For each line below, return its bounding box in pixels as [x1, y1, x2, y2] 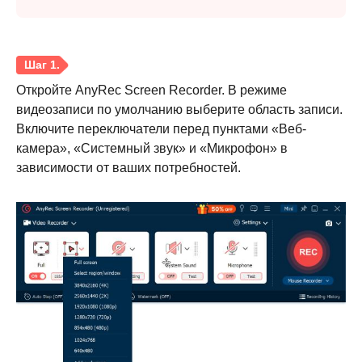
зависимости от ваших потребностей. [16, 161, 241, 175]
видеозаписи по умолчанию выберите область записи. [16, 103, 343, 117]
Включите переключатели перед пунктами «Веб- [16, 122, 306, 137]
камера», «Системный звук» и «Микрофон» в [16, 141, 288, 156]
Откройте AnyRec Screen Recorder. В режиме [16, 83, 287, 98]
